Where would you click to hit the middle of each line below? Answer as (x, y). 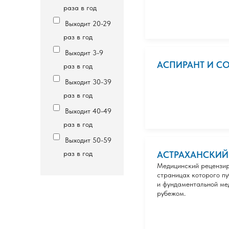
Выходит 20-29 (88, 24)
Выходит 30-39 (88, 82)
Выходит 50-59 (88, 140)
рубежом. (171, 193)
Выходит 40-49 (88, 111)
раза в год (80, 8)
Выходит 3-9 (84, 53)
